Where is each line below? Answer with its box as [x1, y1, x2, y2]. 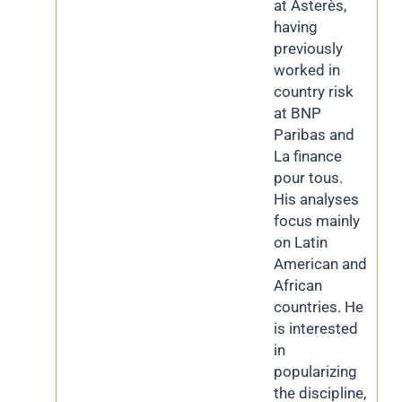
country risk [274, 83, 354, 100]
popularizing [274, 363, 357, 380]
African [274, 276, 322, 294]
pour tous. [274, 169, 343, 187]
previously [274, 39, 343, 57]
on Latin [274, 233, 328, 251]
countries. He [274, 298, 363, 316]
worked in [274, 61, 340, 79]
